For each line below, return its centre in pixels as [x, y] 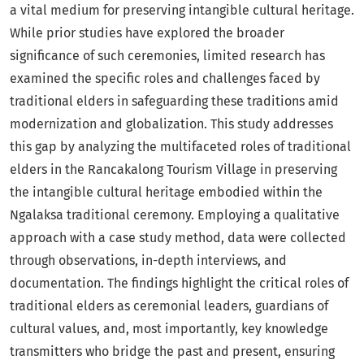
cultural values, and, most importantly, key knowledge [169, 329]
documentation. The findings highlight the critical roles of [179, 284]
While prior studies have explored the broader [147, 33]
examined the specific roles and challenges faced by [165, 79]
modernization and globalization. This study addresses [171, 124]
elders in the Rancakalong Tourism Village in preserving [173, 170]
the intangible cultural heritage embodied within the [166, 193]
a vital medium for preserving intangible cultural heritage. [182, 11]
